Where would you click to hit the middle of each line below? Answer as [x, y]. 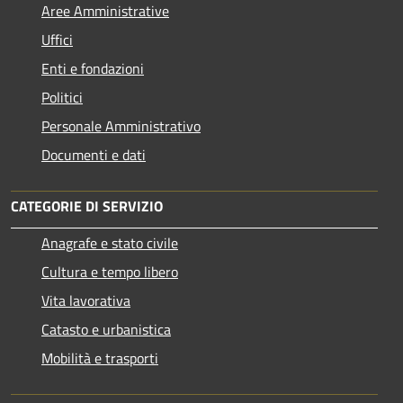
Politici [62, 97]
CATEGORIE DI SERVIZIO [87, 206]
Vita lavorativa [86, 300]
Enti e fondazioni [93, 68]
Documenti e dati [94, 154]
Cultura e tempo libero [110, 271]
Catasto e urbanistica [106, 329]
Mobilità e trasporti [100, 358]
